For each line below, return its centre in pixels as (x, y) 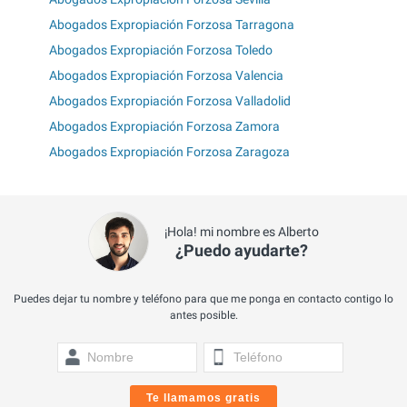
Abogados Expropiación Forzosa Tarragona (172, 25)
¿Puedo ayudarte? (241, 251)
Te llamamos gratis (203, 398)
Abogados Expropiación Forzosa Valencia (166, 76)
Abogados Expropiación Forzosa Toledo (161, 50)
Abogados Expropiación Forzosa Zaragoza (169, 152)
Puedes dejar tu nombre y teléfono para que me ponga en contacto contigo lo (203, 299)
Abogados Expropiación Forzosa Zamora (164, 127)
